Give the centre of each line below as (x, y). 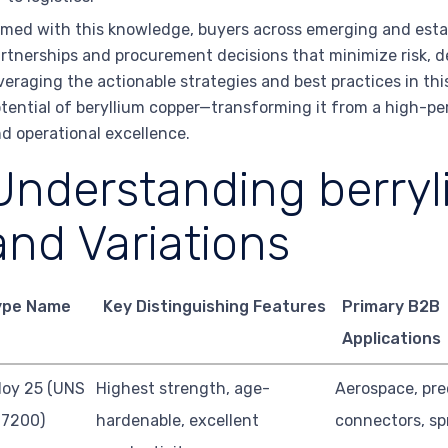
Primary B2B (390, 307)
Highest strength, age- (183, 389)
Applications (391, 339)
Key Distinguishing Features (214, 307)
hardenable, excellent (178, 421)
